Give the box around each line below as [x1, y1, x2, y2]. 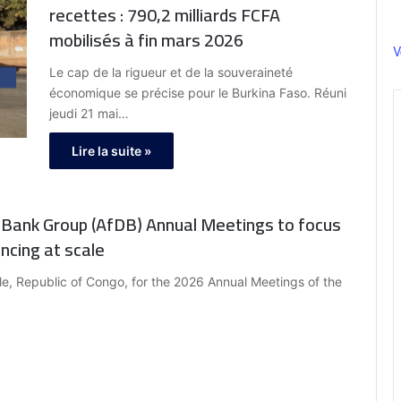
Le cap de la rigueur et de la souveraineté [49, 64, 293, 81]
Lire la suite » [72, 143, 151, 159]
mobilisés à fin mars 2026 [49, 23, 243, 57]
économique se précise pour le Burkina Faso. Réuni [49, 85, 346, 101]
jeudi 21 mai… [49, 106, 129, 122]
